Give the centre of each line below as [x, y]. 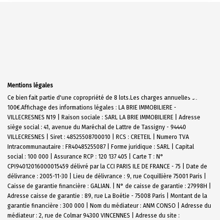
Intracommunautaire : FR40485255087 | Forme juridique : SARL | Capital [101, 147]
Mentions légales [30, 85]
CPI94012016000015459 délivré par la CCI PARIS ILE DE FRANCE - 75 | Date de [107, 166]
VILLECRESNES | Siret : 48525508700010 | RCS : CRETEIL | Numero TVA [98, 137]
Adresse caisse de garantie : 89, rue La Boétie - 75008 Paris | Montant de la [107, 196]
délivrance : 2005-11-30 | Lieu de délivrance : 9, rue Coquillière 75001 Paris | [107, 176]
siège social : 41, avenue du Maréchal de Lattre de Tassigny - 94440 [97, 127]
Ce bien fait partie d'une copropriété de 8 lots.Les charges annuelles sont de [110, 97]
